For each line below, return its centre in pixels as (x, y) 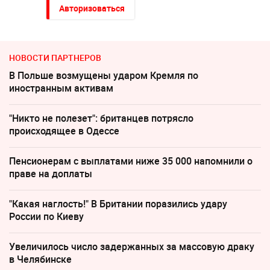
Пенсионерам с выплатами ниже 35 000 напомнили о (131, 161)
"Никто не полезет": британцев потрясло (101, 118)
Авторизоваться (92, 8)
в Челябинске (40, 259)
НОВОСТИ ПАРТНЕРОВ (55, 58)
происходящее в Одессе (64, 131)
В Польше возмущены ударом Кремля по (104, 76)
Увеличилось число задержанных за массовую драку (132, 247)
